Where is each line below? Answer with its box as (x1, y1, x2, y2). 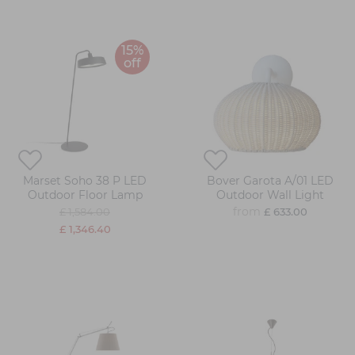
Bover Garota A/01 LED (207, 174, 334, 189)
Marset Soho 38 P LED (23, 174, 147, 189)
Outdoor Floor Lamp (27, 188, 143, 203)
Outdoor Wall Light (216, 188, 324, 203)
